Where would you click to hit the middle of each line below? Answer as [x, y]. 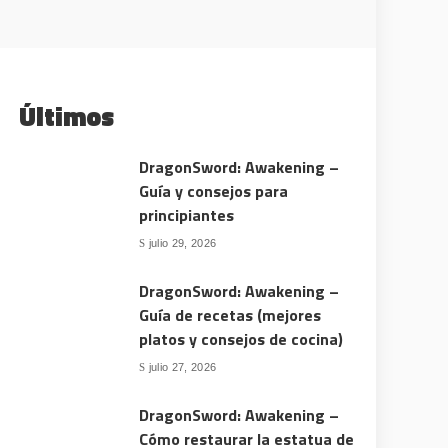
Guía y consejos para [214, 191]
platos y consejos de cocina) [241, 339]
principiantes [187, 215]
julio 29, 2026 [182, 242]
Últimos [67, 116]
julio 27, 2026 [182, 366]
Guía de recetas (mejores [230, 315]
